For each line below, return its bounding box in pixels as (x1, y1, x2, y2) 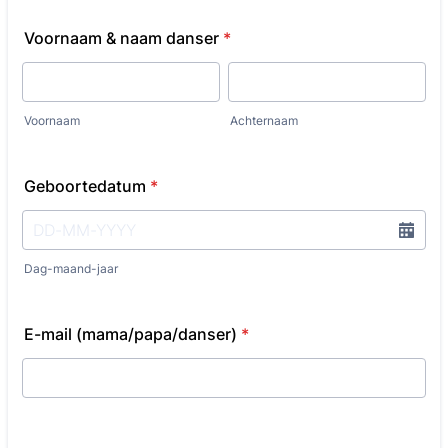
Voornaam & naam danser (24, 28, 219, 48)
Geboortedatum (24, 176, 146, 196)
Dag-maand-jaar (24, 261, 118, 276)
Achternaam (230, 113, 298, 128)
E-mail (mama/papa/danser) (24, 324, 237, 344)
